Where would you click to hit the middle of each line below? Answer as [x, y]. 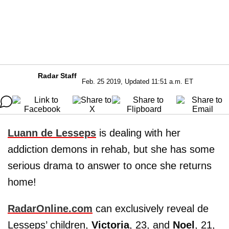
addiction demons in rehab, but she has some [111, 149]
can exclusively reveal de [151, 209]
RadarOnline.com [50, 209]
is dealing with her [138, 133]
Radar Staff [57, 76]
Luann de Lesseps [52, 133]
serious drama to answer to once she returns [110, 166]
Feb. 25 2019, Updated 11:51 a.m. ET [138, 82]
